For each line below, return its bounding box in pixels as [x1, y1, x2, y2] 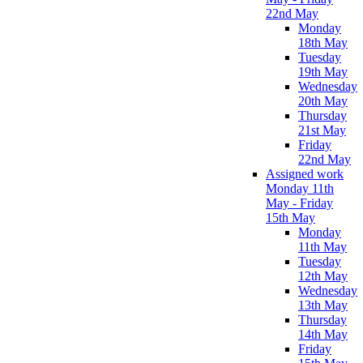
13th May [298, 297, 348, 312]
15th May [266, 210, 315, 224]
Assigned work [266, 166, 344, 181]
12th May [298, 268, 348, 283]
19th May [298, 64, 348, 79]
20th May [298, 93, 348, 108]
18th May [298, 35, 348, 49]
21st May [298, 122, 346, 137]
